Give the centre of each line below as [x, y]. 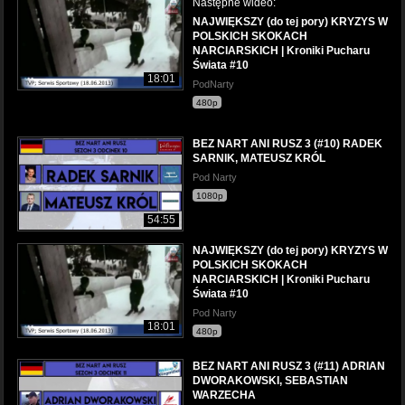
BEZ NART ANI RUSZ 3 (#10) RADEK [287, 143]
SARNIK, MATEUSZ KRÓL [259, 158]
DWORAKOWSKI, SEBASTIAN [270, 380]
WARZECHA [224, 395]
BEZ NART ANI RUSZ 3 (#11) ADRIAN [289, 366]
